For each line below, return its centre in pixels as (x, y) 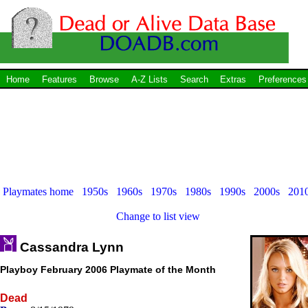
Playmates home (38, 191)
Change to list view (158, 216)
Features (59, 80)
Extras (233, 80)
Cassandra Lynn (70, 247)
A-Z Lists (149, 80)
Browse (104, 80)
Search (194, 80)
